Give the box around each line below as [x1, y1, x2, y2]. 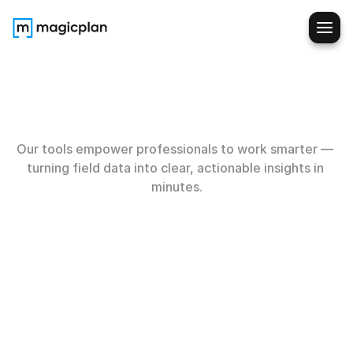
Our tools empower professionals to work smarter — [17, 141, 333, 157]
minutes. [150, 179, 203, 195]
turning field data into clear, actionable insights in [26, 160, 324, 176]
